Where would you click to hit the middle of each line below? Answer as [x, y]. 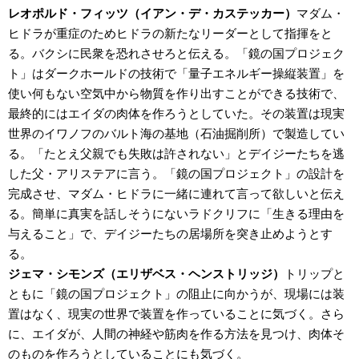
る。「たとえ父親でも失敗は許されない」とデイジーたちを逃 [176, 153]
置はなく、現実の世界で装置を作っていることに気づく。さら [176, 314]
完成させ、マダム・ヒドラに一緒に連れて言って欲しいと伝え [176, 194]
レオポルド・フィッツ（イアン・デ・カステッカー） [152, 13]
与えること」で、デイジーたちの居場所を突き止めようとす [170, 234]
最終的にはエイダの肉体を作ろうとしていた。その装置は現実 [176, 113]
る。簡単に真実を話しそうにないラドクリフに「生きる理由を [176, 214]
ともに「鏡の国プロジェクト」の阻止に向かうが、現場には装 [176, 294]
